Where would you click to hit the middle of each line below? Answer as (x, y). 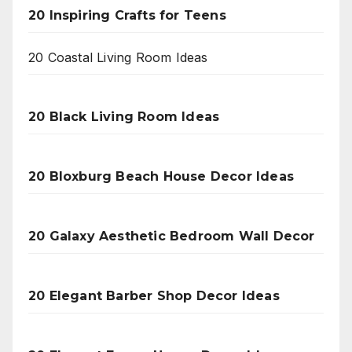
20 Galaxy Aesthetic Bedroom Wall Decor (172, 236)
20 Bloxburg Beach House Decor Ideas (161, 176)
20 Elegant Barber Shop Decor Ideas (154, 295)
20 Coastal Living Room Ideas (118, 57)
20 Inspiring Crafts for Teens (127, 15)
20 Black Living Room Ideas (124, 116)
